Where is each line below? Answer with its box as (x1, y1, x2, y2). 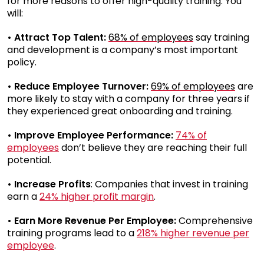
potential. (7, 153, 51, 167)
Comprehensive (176, 213, 253, 227)
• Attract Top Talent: (7, 30, 108, 44)
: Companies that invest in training (91, 177, 248, 191)
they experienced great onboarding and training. (7, 104, 233, 118)
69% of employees (151, 79, 235, 93)
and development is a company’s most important (7, 42, 238, 57)
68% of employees (108, 30, 193, 44)
